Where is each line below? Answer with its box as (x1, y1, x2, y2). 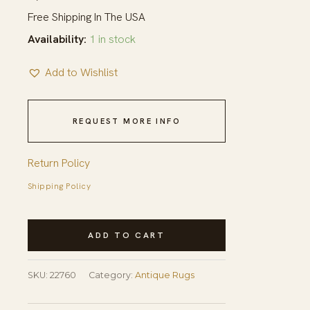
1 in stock (89, 31, 136, 46)
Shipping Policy (28, 180, 91, 192)
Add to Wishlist (45, 64, 118, 80)
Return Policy (28, 155, 90, 170)
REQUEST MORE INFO (72, 116, 181, 126)
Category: (89, 270, 135, 281)
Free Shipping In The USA (28, 9, 145, 24)
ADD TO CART (88, 229, 165, 241)
